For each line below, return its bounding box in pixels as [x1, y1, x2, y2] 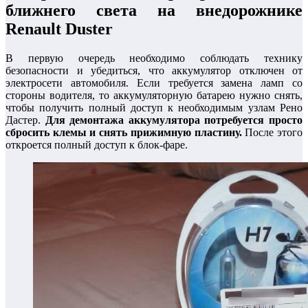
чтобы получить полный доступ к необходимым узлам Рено [5, 101, 302, 113]
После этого [241, 126, 303, 138]
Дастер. [5, 113, 45, 126]
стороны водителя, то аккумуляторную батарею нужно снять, [5, 89, 302, 101]
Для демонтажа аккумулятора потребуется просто [45, 113, 303, 126]
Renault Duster [5, 19, 113, 38]
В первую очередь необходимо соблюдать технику [5, 52, 302, 64]
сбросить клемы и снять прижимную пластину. [5, 126, 242, 138]
